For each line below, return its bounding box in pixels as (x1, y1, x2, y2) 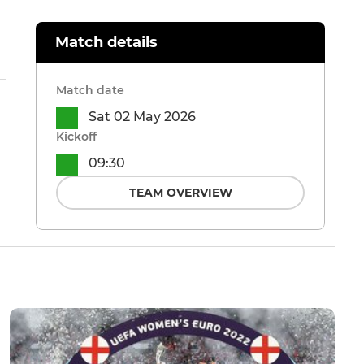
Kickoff (56, 129, 97, 145)
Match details (55, 33, 158, 52)
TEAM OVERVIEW (128, 185, 232, 201)
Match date (56, 83, 124, 98)
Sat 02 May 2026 (89, 109, 196, 125)
